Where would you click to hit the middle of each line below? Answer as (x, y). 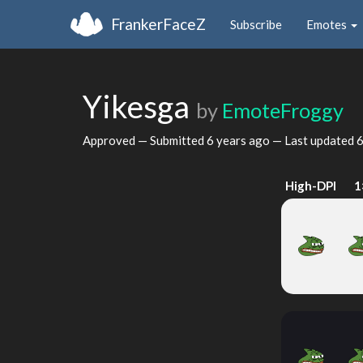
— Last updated (313, 140)
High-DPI (311, 186)
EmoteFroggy (283, 110)
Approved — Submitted (145, 140)
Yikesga (139, 106)
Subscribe (256, 24)
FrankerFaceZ (158, 23)
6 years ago (238, 140)
